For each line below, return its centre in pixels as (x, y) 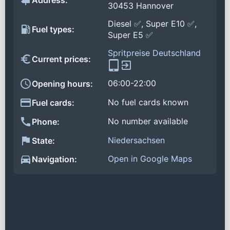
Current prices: (61, 59)
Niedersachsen (136, 140)
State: (43, 140)
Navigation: (54, 159)
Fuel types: (53, 30)
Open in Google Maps (150, 159)
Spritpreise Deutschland (154, 53)
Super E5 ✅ (130, 35)
